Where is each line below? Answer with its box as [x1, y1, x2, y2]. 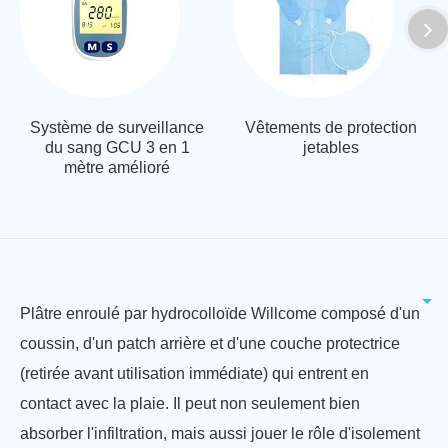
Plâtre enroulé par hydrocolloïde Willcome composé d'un [20, 305, 420, 323]
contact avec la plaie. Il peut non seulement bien [20, 395, 360, 413]
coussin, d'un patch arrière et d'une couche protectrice [20, 335, 400, 353]
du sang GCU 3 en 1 [44, 139, 190, 157]
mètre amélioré [64, 159, 170, 177]
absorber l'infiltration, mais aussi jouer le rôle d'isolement [20, 425, 420, 443]
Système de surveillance [30, 119, 204, 137]
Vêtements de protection [245, 119, 417, 137]
